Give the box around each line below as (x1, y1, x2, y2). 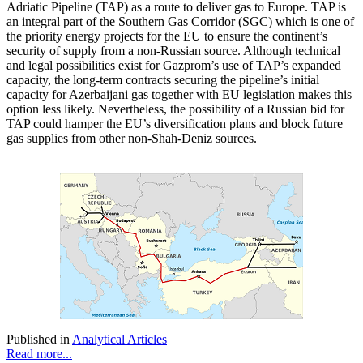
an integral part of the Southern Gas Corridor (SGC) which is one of (6, 15, 354, 29)
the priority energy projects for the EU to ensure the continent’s (6, 29, 327, 44)
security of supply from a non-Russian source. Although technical (6, 44, 340, 58)
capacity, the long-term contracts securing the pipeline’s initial (6, 73, 319, 88)
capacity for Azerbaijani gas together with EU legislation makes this (6, 88, 352, 102)
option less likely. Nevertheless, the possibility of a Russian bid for (6, 102, 344, 117)
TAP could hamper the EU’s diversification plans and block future (6, 117, 343, 131)
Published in (6, 332, 70, 347)
